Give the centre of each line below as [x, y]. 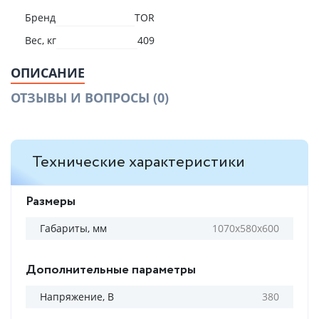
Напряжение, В [77, 297]
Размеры [51, 202]
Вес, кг [41, 40]
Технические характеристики [138, 162]
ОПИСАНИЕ [48, 73]
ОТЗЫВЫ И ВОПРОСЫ [82, 98]
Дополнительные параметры [111, 270]
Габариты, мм [73, 228]
